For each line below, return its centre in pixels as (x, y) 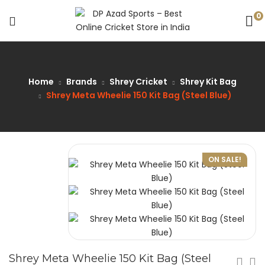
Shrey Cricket (138, 82)
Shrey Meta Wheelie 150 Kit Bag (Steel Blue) (139, 95)
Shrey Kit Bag (208, 82)
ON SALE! (225, 159)
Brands (82, 82)
